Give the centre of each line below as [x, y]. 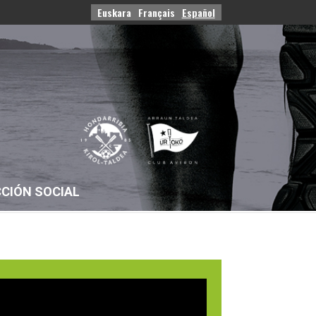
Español [198, 12]
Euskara [114, 12]
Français [156, 12]
